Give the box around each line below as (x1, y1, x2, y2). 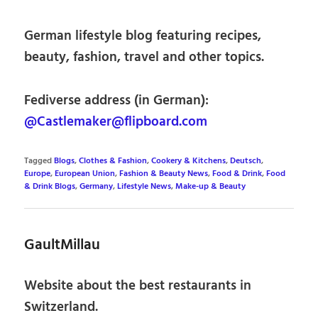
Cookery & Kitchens (151, 154, 226, 168)
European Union (55, 167, 116, 180)
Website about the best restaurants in (24, 275, 252, 297)
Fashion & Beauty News (119, 167, 209, 180)
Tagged (24, 154, 53, 168)
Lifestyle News (117, 180, 172, 193)
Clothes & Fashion (79, 154, 148, 168)
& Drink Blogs (24, 180, 76, 193)
